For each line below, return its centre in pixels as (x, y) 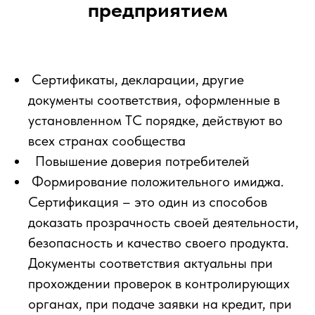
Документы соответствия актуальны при (150, 263)
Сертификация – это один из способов (148, 201)
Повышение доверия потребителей (139, 161)
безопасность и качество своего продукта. (159, 242)
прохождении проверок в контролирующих (159, 283)
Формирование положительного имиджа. (156, 181)
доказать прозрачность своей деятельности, (163, 222)
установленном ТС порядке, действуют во (155, 120)
